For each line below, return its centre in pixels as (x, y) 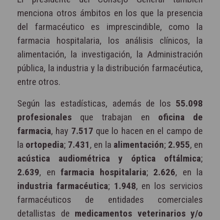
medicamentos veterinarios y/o (139, 213)
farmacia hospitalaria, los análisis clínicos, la (110, 40)
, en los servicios (169, 186)
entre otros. (39, 82)
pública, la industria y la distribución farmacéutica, (110, 68)
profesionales (44, 117)
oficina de (180, 117)
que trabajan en (115, 117)
